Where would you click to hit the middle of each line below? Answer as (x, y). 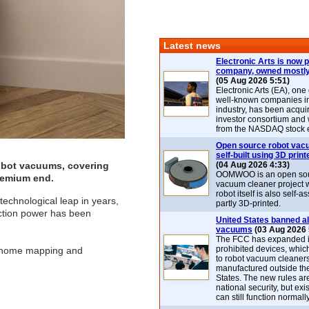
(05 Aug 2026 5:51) (253, 81)
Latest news (192, 46)
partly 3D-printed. (248, 203)
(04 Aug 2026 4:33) (253, 165)
